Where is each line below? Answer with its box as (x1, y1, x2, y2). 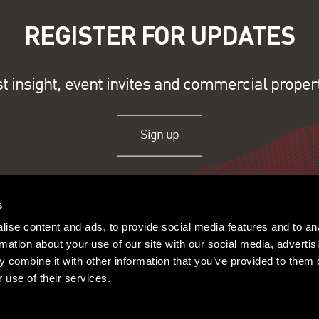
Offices (47, 281, 97, 298)
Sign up (140, 129, 179, 142)
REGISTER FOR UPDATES (24, 18, 295, 51)
